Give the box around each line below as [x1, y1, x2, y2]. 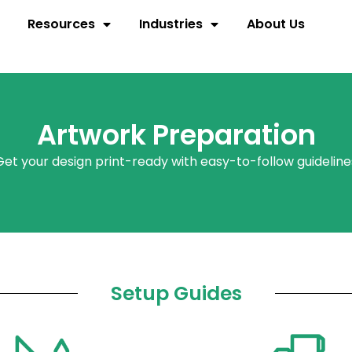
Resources [27, 15, 96, 34]
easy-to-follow [200, 152, 294, 170]
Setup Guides [110, 280, 242, 308]
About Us [247, 15, 306, 34]
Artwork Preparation [36, 115, 316, 154]
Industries [139, 15, 203, 34]
